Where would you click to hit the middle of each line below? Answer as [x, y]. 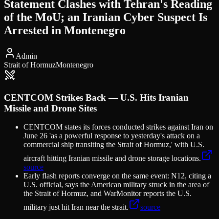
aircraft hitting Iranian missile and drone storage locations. [112, 158]
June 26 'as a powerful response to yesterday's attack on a [112, 136]
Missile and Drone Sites [50, 108]
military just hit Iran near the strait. [76, 207]
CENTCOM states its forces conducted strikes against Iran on [118, 127]
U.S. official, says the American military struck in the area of [116, 185]
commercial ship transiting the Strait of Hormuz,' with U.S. [114, 145]
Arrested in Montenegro [65, 30]
